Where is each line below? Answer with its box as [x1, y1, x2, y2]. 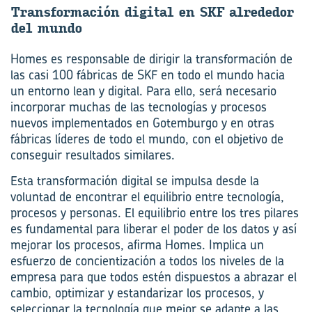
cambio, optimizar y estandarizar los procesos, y [10, 283, 264, 302]
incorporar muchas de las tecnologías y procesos [10, 97, 267, 116]
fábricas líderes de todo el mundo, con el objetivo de [10, 130, 283, 148]
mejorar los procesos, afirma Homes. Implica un [10, 235, 264, 253]
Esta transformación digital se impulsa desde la [10, 171, 259, 189]
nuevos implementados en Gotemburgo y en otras [10, 114, 274, 132]
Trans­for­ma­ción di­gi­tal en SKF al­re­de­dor [10, 3, 293, 20]
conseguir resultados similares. [10, 146, 175, 164]
